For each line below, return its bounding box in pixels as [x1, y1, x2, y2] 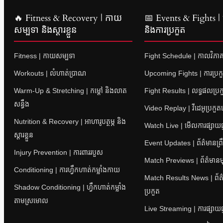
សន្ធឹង [14, 100, 29, 108]
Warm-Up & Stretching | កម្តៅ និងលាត [14, 86, 127, 95]
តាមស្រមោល [14, 196, 48, 205]
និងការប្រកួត [144, 23, 186, 36]
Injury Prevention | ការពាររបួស [14, 148, 103, 156]
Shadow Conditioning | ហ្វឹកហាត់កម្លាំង [14, 183, 126, 191]
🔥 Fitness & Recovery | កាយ [14, 11, 122, 24]
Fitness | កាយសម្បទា [14, 51, 75, 60]
